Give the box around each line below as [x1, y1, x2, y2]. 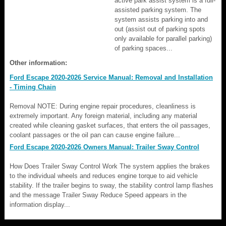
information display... [10, 200, 70, 208]
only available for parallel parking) [115, 34, 212, 42]
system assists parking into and [115, 15, 208, 23]
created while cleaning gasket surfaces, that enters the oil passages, [10, 121, 210, 129]
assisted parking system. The [115, 6, 201, 14]
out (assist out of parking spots [115, 25, 205, 33]
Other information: [10, 59, 67, 67]
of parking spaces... [115, 44, 173, 52]
